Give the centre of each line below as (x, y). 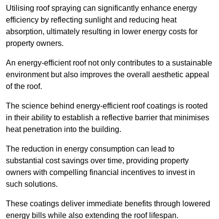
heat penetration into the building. (64, 130)
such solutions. (32, 184)
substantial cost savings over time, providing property (97, 161)
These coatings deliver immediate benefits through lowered (108, 204)
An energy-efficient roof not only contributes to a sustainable (109, 63)
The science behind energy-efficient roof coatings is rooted (107, 106)
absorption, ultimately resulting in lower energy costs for (102, 32)
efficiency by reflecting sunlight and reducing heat (91, 20)
